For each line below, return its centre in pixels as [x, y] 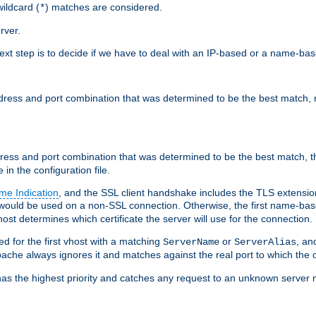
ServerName [191, 242]
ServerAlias [265, 242]
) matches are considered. [104, 7]
